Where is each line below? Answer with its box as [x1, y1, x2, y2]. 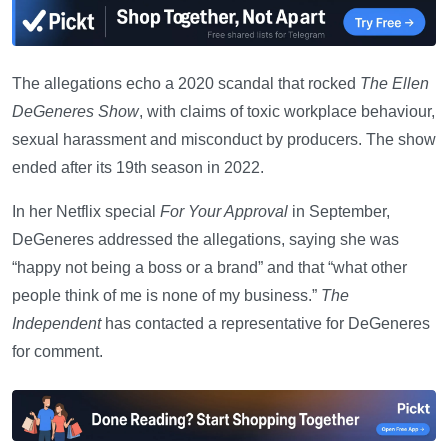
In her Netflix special [12, 202, 160, 220]
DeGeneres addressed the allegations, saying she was [12, 230, 399, 248]
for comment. [12, 342, 103, 360]
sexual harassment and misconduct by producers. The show [12, 130, 436, 148]
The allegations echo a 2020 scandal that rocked [12, 74, 360, 92]
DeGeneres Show [12, 102, 139, 120]
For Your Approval [160, 202, 288, 220]
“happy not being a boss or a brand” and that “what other [12, 258, 407, 276]
